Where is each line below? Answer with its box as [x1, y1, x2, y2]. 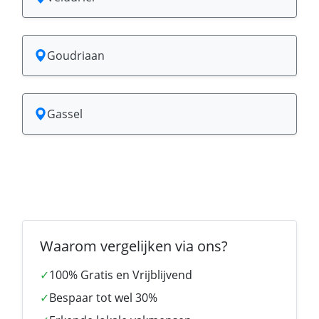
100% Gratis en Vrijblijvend [49, 267, 192, 283]
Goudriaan [47, 48, 105, 63]
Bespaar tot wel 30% [49, 290, 157, 305]
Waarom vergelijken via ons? [40, 236, 228, 256]
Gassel [47, 106, 83, 122]
